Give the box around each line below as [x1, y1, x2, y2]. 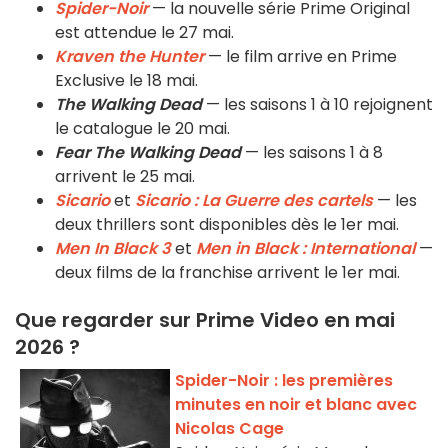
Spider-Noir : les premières [175, 369, 393, 393]
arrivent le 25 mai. [55, 165, 195, 189]
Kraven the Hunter [55, 45, 204, 69]
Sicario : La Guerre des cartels [135, 189, 373, 213]
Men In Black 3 [55, 237, 171, 261]
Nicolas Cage [175, 417, 284, 441]
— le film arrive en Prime [204, 45, 397, 69]
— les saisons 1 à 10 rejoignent [202, 93, 433, 117]
